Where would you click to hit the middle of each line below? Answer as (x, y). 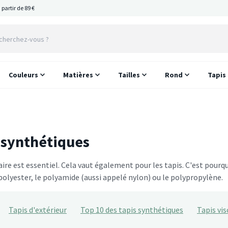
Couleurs (24, 75)
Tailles (129, 75)
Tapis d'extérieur (38, 210)
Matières (78, 75)
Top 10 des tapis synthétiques (132, 210)
